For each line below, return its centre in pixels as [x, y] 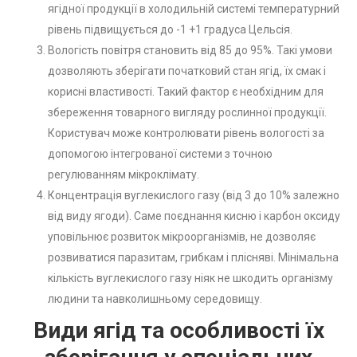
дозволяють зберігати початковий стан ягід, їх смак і [187, 71]
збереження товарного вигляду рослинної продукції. [187, 113]
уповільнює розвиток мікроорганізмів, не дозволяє [182, 237]
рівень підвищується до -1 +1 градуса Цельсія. [170, 30]
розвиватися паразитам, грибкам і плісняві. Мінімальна [193, 258]
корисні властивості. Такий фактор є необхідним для [186, 92]
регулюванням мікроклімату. [124, 175]
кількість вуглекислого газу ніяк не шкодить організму [190, 279]
